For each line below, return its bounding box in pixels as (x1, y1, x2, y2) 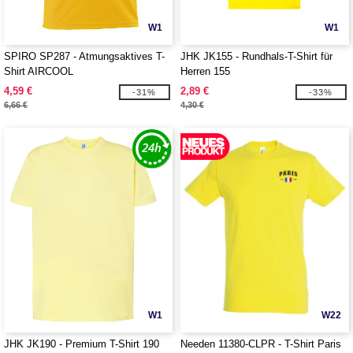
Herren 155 (180, 65, 230, 77)
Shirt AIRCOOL (4, 65, 73, 77)
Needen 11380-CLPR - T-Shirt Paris (180, 338, 341, 350)
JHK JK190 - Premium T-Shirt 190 (4, 338, 159, 350)
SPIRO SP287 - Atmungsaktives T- (4, 50, 165, 62)
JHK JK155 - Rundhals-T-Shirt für (180, 50, 333, 62)
